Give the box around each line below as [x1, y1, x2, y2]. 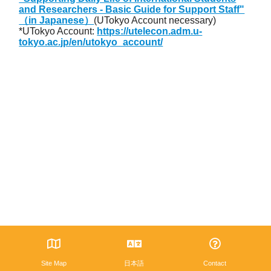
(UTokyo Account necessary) [94, 15, 217, 26]
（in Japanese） [19, 15, 94, 26]
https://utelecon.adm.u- [97, 26, 203, 37]
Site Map [41, 260, 67, 267]
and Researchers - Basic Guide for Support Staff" [19, 4, 245, 15]
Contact [203, 260, 226, 267]
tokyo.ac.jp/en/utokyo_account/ [19, 37, 163, 48]
